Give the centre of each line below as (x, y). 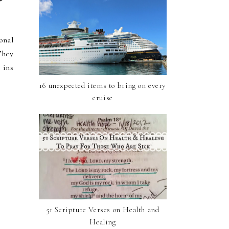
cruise (103, 98)
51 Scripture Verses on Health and (103, 210)
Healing (103, 222)
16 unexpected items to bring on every (103, 86)
